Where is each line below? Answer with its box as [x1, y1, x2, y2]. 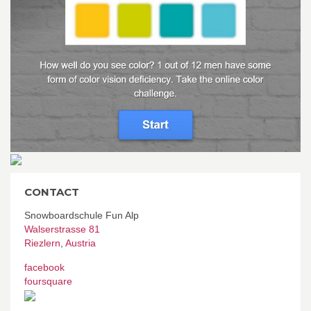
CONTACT [24, 185, 79, 199]
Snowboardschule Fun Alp [24, 209, 139, 221]
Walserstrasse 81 [24, 223, 100, 235]
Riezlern [24, 237, 60, 249]
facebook [24, 261, 65, 273]
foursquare [24, 275, 72, 287]
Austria [65, 237, 96, 249]
